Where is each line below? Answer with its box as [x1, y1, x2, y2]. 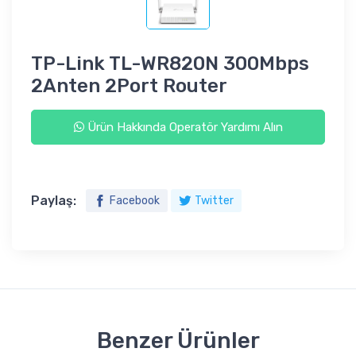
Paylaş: [31, 193, 76, 209]
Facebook [110, 194, 160, 208]
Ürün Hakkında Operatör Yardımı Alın [83, 120, 283, 135]
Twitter [195, 194, 234, 208]
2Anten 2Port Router [31, 75, 227, 98]
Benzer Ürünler [96, 327, 260, 354]
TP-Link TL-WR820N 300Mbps [31, 52, 309, 75]
